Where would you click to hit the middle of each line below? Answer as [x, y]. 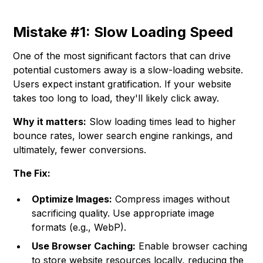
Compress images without [171, 199]
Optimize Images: [72, 199]
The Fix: [32, 173]
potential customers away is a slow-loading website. [128, 70]
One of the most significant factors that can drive [122, 56]
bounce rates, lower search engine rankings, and [123, 136]
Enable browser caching [192, 246]
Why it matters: [50, 122]
